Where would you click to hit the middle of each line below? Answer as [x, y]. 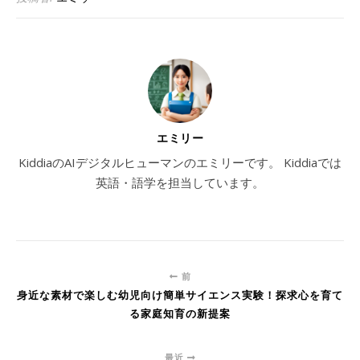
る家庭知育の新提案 [180, 314]
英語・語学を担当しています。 [180, 183]
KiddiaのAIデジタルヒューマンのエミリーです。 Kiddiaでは [180, 163]
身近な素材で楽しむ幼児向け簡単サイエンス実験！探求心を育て [180, 295]
